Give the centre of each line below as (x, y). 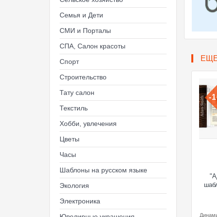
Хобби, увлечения (88, 124)
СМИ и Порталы (85, 31)
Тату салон (77, 93)
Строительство (83, 77)
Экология (74, 186)
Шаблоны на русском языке (103, 170)
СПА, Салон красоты (93, 46)
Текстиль (74, 108)
